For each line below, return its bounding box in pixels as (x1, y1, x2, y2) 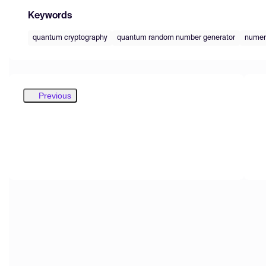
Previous (39, 90, 71, 100)
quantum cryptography (33, 34, 107, 42)
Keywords (28, 11, 72, 21)
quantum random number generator (117, 34, 235, 42)
